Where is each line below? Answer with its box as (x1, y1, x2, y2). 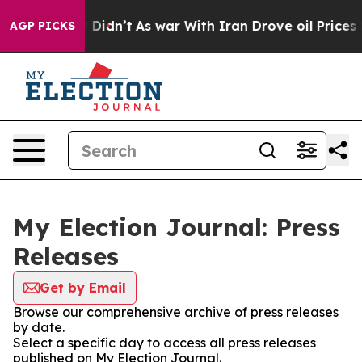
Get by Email (40, 280, 126, 296)
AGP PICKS (10, 19, 75, 33)
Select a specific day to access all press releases (13, 335, 316, 351)
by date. (13, 319, 65, 335)
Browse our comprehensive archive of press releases (13, 304, 339, 320)
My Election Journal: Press (13, 212, 340, 242)
